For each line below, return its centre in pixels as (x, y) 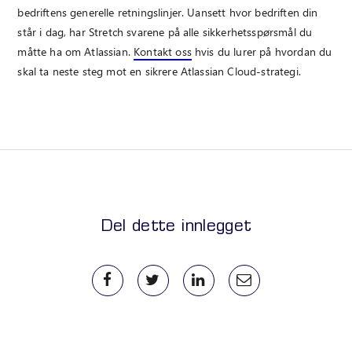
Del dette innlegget (176, 227)
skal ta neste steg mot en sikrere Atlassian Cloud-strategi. (159, 71)
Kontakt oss (163, 51)
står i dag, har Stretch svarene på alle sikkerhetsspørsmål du (165, 31)
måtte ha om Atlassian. (76, 51)
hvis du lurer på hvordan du (262, 51)
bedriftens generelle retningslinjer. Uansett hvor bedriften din (168, 12)
